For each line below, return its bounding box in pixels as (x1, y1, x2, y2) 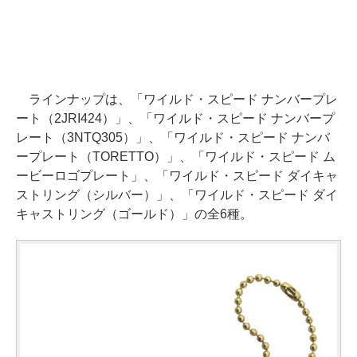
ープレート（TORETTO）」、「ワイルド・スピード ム (16, 150, 335, 163)
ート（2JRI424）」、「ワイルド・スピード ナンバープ (16, 112, 335, 125)
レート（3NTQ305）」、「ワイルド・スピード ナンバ (16, 131, 330, 144)
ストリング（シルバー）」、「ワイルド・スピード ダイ (16, 188, 338, 202)
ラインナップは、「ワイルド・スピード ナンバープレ (16, 92, 338, 106)
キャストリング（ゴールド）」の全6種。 (16, 207, 253, 221)
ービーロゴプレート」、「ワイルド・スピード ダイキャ (16, 169, 338, 182)
